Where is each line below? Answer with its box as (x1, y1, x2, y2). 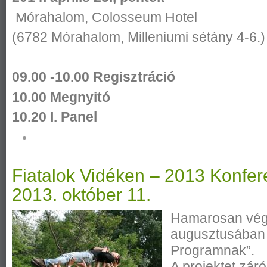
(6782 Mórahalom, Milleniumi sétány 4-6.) (12, 29, 265, 45)
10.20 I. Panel (12, 109, 97, 125)
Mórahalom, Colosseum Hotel (12, 9, 197, 25)
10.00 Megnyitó (12, 89, 110, 105)
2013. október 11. (12, 185, 151, 204)
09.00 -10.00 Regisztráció (12, 69, 175, 85)
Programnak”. (170, 243, 255, 258)
